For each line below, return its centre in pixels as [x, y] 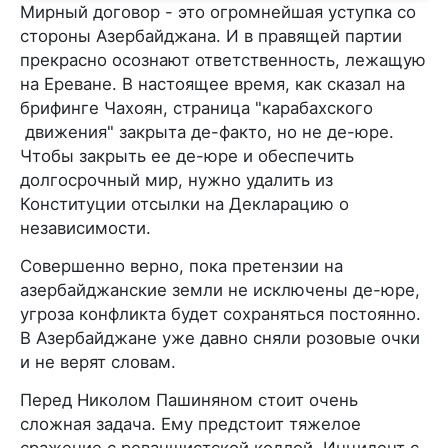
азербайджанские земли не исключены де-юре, [220, 290]
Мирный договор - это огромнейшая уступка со [218, 12]
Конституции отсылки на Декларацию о [184, 204]
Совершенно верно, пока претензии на [181, 266]
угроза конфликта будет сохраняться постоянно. [220, 314]
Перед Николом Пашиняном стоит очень [189, 400]
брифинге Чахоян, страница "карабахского [196, 108]
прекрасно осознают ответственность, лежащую [223, 60]
